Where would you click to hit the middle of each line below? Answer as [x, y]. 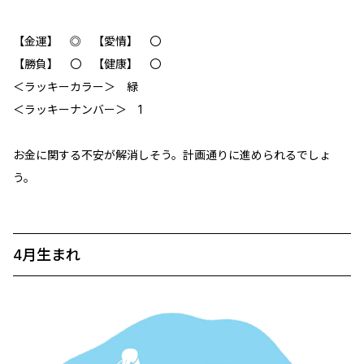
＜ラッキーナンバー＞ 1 [78, 109]
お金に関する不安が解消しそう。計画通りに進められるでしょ [172, 154]
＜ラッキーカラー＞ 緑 [76, 86]
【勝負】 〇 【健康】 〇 [87, 63]
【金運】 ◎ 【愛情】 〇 [87, 41]
